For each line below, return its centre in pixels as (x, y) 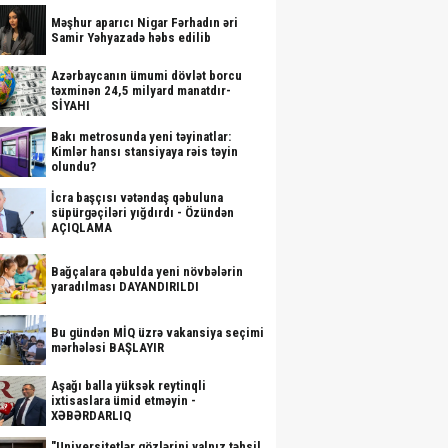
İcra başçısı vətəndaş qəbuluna (137, 197)
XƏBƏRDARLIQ (91, 415)
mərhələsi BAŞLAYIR (107, 347)
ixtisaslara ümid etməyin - (123, 400)
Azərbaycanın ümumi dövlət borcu (146, 75)
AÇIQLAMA (81, 227)
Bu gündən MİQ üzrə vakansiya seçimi (157, 332)
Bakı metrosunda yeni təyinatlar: (141, 136)
